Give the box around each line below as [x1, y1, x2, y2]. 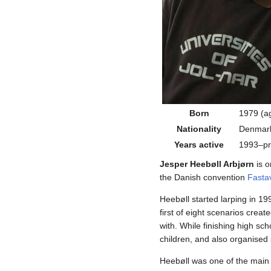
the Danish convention [160, 172, 247, 183]
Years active [174, 140, 224, 150]
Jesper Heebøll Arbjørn [160, 159, 254, 169]
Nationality [177, 124, 221, 134]
